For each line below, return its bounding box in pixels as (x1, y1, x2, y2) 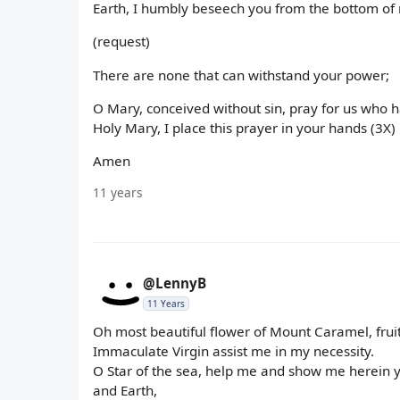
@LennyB (143, 274, 206, 293)
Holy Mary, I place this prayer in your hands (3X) (93, 118, 396, 137)
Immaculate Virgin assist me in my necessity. (93, 342, 374, 361)
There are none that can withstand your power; (93, 65, 389, 84)
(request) (93, 32, 150, 51)
